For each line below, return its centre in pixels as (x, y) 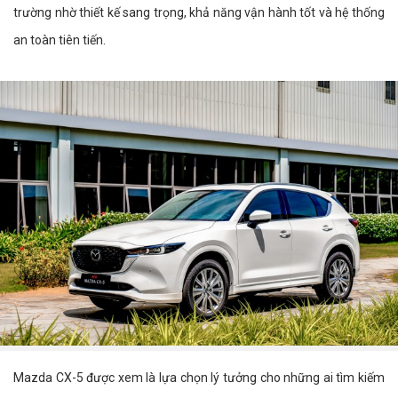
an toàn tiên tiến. (60, 40)
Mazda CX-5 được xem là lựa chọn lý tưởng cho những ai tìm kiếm (199, 377)
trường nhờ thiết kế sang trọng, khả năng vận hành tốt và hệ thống (199, 12)
